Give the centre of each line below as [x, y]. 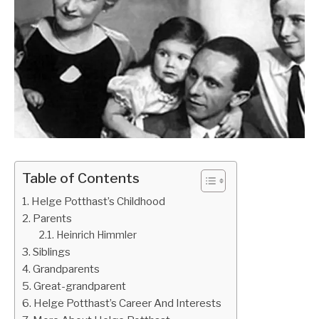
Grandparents [67, 268]
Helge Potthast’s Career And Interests [128, 303]
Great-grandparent [80, 286]
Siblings [52, 251]
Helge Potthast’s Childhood [99, 201]
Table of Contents [81, 178]
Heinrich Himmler [96, 235]
